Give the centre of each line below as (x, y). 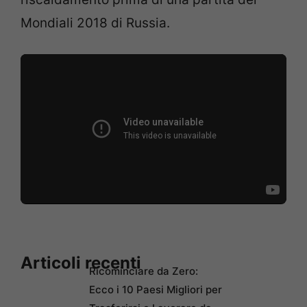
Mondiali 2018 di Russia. (95, 23)
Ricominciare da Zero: (144, 271)
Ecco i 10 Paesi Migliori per (156, 290)
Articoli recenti (81, 263)
